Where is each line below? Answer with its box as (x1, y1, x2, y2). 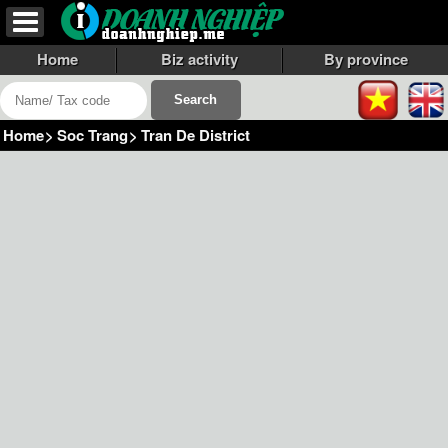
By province (323, 47, 408, 70)
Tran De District (141, 124, 250, 147)
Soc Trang (57, 124, 128, 147)
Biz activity (160, 47, 238, 70)
